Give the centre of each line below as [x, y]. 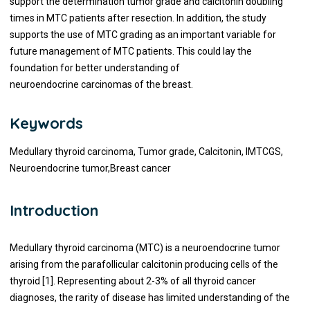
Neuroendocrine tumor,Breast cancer [90, 168]
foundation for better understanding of [94, 68]
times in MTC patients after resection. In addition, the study [138, 18]
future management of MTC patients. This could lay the [130, 51]
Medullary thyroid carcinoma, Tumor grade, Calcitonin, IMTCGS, [146, 152]
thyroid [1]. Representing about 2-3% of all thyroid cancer [133, 281]
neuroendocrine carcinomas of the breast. [101, 84]
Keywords [46, 123]
